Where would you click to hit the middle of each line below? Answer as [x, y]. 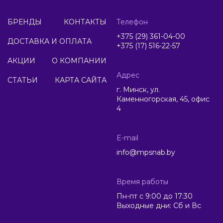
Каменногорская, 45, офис [163, 99]
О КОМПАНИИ [79, 61]
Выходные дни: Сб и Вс [159, 206]
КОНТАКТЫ [85, 22]
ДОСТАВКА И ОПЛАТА [50, 41]
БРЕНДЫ [25, 22]
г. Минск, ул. [138, 90]
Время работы [142, 182]
